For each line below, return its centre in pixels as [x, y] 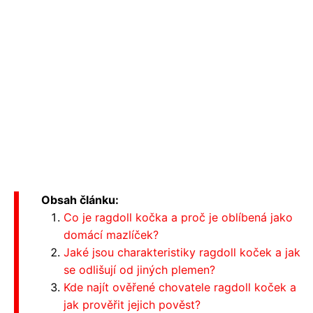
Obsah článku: [80, 200]
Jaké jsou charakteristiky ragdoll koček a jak [182, 252]
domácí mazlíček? [111, 235]
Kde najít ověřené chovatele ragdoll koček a [180, 287]
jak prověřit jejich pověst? [132, 305]
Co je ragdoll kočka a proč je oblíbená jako [178, 217]
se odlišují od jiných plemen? [139, 270]
